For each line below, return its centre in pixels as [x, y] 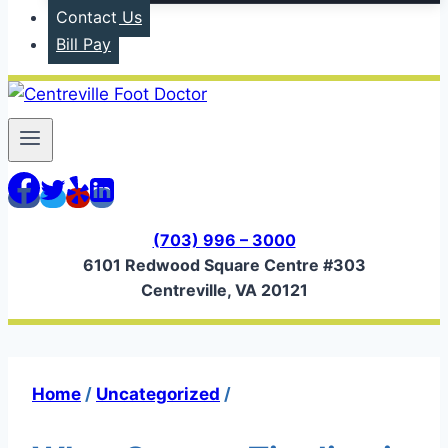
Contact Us [99, 17]
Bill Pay [83, 44]
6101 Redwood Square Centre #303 [224, 265]
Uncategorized [158, 394]
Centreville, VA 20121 [224, 290]
